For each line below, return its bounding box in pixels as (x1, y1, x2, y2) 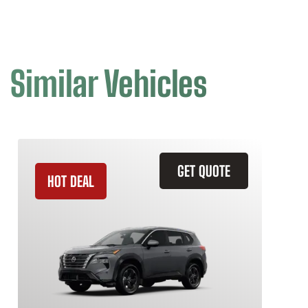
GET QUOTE (177, 162, 230, 179)
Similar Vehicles (10, 63, 207, 104)
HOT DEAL (47, 173, 94, 190)
